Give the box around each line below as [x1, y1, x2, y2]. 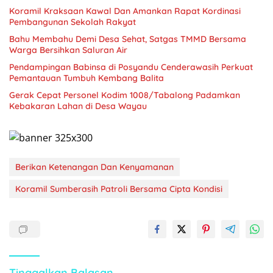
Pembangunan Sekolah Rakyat [9, 16, 136, 27]
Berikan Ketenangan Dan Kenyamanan [15, 161, 174, 173]
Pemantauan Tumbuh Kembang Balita [9, 72, 164, 83]
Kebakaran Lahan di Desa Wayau [9, 100, 147, 112]
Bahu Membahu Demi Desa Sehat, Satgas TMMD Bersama [9, 33, 246, 44]
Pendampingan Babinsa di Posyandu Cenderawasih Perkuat [9, 61, 253, 73]
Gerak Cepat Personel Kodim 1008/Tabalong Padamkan [9, 89, 240, 101]
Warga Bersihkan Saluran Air [9, 44, 127, 55]
